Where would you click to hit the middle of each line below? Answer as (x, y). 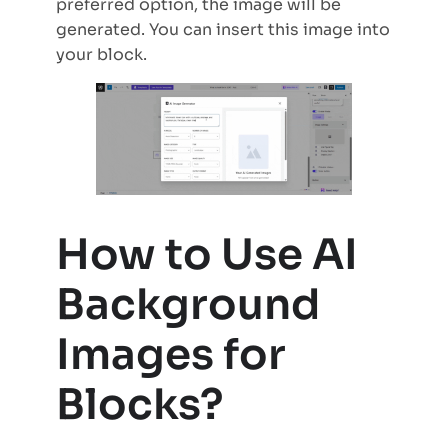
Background (188, 304)
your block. (103, 54)
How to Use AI (207, 254)
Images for (171, 354)
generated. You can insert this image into (223, 29)
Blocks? (144, 404)
